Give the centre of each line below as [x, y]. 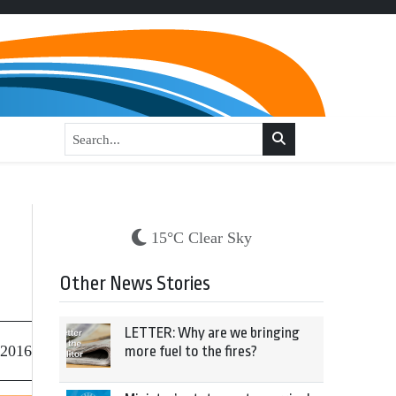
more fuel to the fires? [191, 351]
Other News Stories [135, 284]
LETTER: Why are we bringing [212, 333]
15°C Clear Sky [201, 238]
